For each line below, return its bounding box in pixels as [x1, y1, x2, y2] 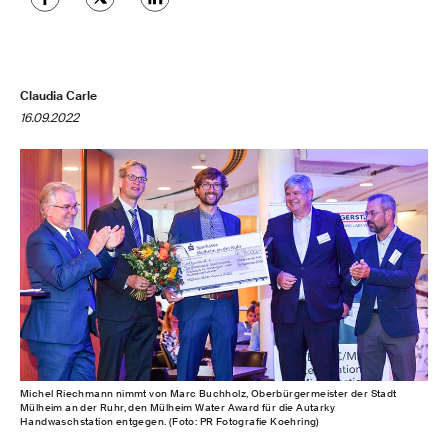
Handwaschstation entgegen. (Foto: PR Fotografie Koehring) [20, 414, 320, 428]
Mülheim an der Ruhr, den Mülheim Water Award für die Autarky [20, 400, 335, 414]
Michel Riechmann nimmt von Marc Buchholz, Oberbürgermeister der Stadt [20, 386, 397, 400]
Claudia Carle [20, 88, 97, 104]
